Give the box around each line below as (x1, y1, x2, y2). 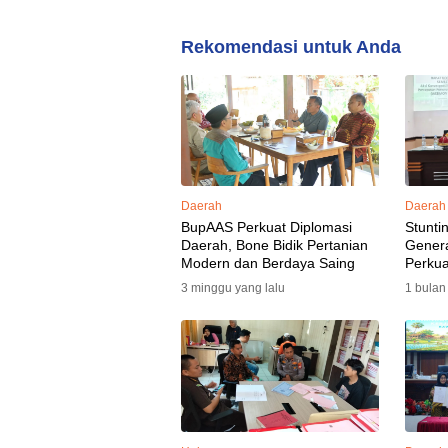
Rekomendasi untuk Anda (181, 37, 401, 58)
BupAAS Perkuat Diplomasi (181, 219, 352, 236)
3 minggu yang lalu (181, 281, 285, 296)
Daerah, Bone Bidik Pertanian (181, 237, 368, 254)
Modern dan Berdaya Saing (181, 255, 355, 272)
